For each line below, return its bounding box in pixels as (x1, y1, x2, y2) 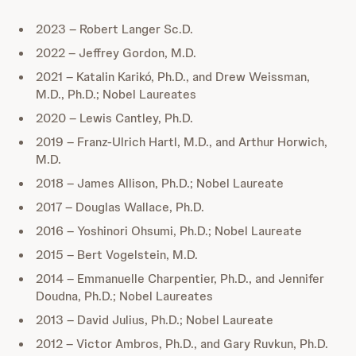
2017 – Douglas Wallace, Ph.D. (36, 199, 204, 215)
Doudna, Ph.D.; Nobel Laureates (36, 288, 213, 304)
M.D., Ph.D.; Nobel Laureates (36, 86, 196, 103)
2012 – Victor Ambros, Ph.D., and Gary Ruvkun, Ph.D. (36, 335, 328, 352)
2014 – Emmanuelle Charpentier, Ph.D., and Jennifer (36, 270, 324, 287)
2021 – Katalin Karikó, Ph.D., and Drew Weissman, (36, 68, 310, 85)
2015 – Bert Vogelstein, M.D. (36, 246, 198, 263)
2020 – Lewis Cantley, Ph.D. (36, 110, 193, 126)
